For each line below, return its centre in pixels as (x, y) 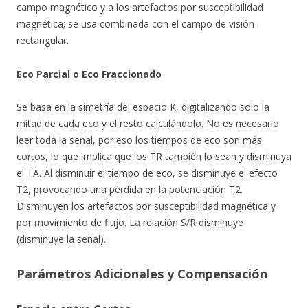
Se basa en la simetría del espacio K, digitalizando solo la (143, 107)
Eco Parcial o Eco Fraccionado (89, 74)
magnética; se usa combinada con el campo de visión (135, 24)
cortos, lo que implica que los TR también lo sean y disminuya (154, 156)
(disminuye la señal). (61, 239)
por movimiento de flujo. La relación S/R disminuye (130, 222)
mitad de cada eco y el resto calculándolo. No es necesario (148, 123)
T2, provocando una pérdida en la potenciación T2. (130, 189)
